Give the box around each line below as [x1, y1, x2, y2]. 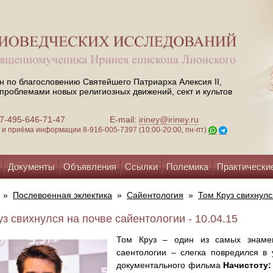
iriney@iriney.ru [139, 115, 199, 125]
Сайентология [127, 190, 183, 200]
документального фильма [116, 260, 224, 270]
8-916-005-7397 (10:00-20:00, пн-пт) [83, 126, 208, 135]
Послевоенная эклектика [13, 190, 112, 200]
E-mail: [110, 115, 139, 125]
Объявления [63, 161, 116, 172]
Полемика [166, 161, 208, 172]
